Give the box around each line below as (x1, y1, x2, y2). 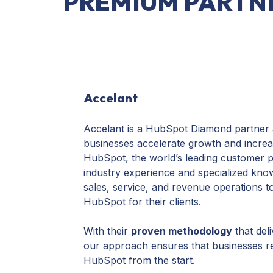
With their (83, 225, 132, 238)
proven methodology (131, 225, 233, 238)
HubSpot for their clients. (83, 196, 202, 208)
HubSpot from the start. (83, 254, 196, 267)
